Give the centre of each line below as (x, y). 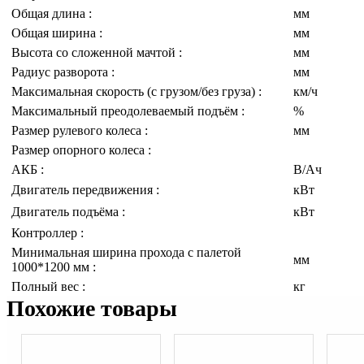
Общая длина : (52, 13)
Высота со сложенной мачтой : (97, 52)
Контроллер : (48, 232)
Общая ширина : (57, 32)
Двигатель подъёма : (68, 211)
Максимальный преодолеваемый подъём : (128, 110)
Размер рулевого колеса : (80, 130)
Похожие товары (92, 308)
